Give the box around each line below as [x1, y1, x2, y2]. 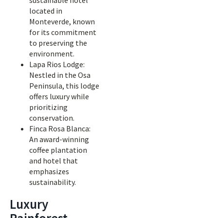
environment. [29, 49, 74, 58]
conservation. [29, 113, 74, 123]
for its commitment [29, 27, 96, 37]
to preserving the [29, 38, 87, 48]
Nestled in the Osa [29, 70, 91, 80]
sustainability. [29, 177, 76, 187]
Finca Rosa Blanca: [29, 124, 91, 133]
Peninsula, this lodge [29, 81, 99, 91]
